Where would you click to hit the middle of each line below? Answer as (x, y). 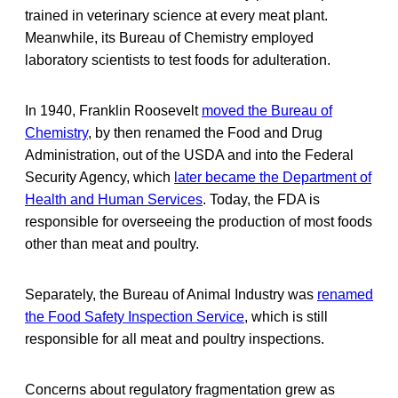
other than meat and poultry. (112, 243)
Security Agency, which (99, 177)
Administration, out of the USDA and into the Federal (189, 155)
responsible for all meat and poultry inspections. (175, 338)
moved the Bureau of (267, 110)
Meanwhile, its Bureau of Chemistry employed (169, 37)
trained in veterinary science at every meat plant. (176, 15)
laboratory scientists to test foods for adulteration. (178, 60)
